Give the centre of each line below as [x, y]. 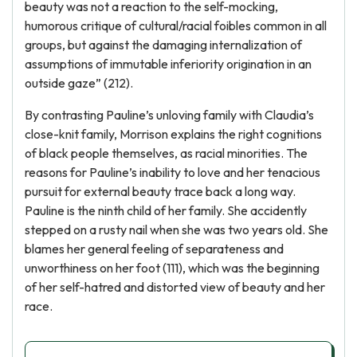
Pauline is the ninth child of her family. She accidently [166, 210]
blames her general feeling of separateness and [154, 249]
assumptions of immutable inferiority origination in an [168, 64]
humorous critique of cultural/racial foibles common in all [176, 25]
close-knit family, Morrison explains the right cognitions [173, 134]
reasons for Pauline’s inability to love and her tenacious [173, 172]
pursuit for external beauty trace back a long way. [160, 191]
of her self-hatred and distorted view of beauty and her [175, 287]
